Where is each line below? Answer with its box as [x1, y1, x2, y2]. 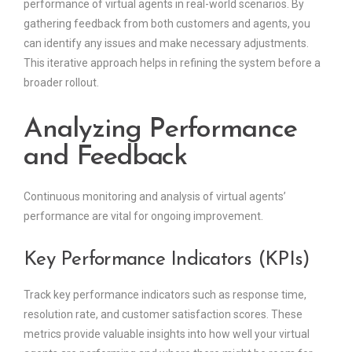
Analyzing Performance [24, 116, 297, 145]
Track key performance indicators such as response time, [24, 288, 306, 302]
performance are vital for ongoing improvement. [24, 210, 263, 223]
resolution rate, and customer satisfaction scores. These [24, 308, 302, 321]
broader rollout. [24, 76, 99, 90]
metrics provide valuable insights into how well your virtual [24, 328, 310, 341]
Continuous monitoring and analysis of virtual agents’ [24, 190, 286, 203]
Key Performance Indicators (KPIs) [24, 250, 310, 270]
